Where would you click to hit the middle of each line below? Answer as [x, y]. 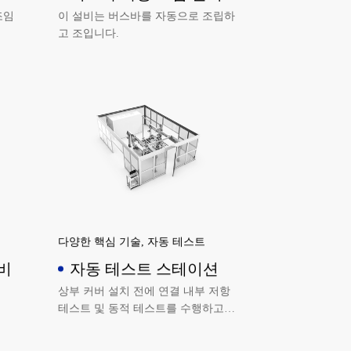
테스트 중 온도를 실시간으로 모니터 [147, 325]
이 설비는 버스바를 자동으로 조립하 [147, 16]
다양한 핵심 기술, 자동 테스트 [132, 241]
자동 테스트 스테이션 [145, 269]
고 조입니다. [89, 33]
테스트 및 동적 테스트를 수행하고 [141, 308]
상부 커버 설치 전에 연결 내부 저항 [145, 291]
